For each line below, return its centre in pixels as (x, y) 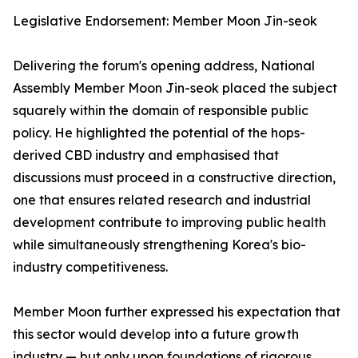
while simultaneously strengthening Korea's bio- (159, 245)
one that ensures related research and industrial (162, 200)
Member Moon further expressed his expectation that (177, 312)
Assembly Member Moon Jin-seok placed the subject (175, 88)
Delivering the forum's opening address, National (164, 66)
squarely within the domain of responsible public (161, 111)
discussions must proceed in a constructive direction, (174, 178)
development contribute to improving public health (169, 223)
